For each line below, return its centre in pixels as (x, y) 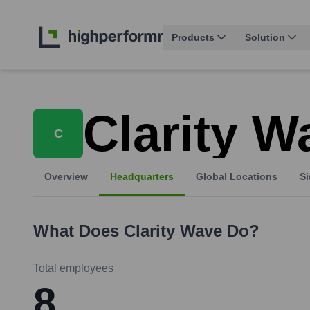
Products (193, 38)
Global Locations (237, 177)
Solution (265, 38)
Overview (66, 177)
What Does (79, 231)
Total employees (73, 268)
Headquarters (142, 177)
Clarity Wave (173, 231)
